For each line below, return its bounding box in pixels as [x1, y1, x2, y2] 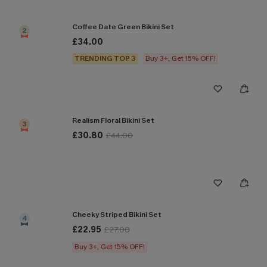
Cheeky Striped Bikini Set [72, 209, 162, 219]
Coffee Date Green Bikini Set [72, 21, 174, 32]
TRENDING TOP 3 [74, 53, 136, 63]
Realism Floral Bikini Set [72, 116, 154, 125]
